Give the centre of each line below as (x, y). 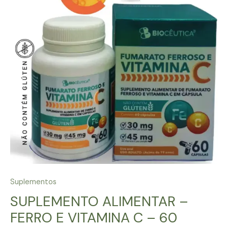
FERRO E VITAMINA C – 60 (94, 218)
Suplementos (33, 182)
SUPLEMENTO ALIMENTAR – (99, 202)
